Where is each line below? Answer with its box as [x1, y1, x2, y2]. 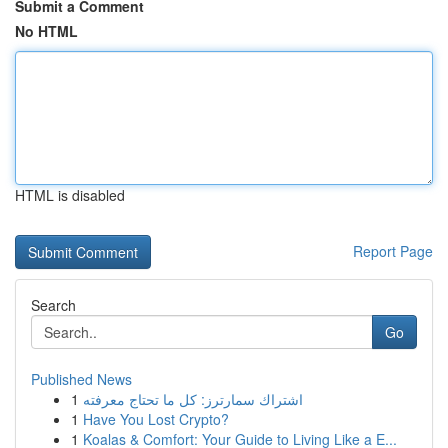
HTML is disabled [15, 185, 125, 205]
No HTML [15, 21, 78, 41]
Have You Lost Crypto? [83, 409, 229, 429]
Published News [31, 369, 132, 389]
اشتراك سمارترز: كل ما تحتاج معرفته [83, 389, 303, 409]
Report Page [353, 241, 433, 261]
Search [31, 295, 76, 315]
